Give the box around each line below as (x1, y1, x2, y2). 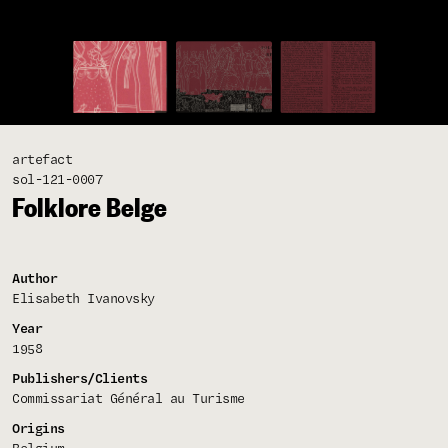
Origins (12, 419, 65, 440)
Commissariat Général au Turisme (12, 389, 245, 410)
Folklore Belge (12, 190, 167, 224)
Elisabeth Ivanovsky (12, 289, 155, 310)
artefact (12, 150, 72, 171)
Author (12, 269, 57, 290)
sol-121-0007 (12, 170, 102, 191)
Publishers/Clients (12, 369, 147, 390)
